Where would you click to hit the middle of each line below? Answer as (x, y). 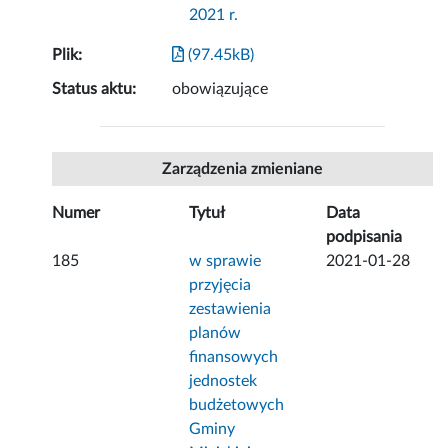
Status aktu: (94, 89)
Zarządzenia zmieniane (243, 169)
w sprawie (225, 261)
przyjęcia (220, 285)
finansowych (234, 357)
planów (215, 333)
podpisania (364, 237)
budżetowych (237, 405)
